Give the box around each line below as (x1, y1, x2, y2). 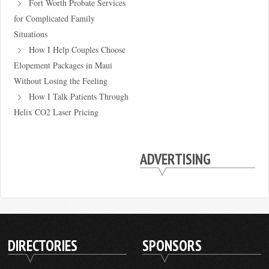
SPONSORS (142, 235, 202, 255)
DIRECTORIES (8, 235, 78, 255)
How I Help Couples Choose (29, 44, 126, 55)
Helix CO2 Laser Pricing (13, 106, 98, 118)
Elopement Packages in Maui (13, 59, 112, 71)
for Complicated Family (13, 13, 95, 24)
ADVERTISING (139, 149, 211, 169)
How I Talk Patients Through (29, 91, 129, 102)
